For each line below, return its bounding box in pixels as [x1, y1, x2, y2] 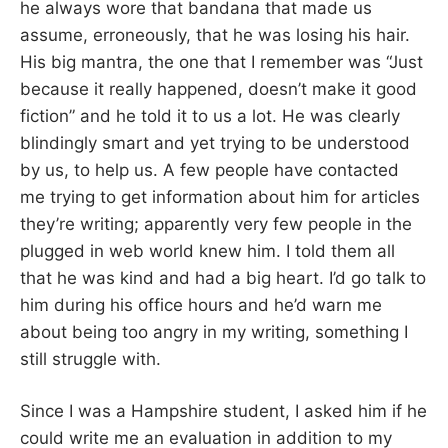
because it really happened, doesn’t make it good [20, 78, 417, 99]
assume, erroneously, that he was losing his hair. [20, 24, 410, 45]
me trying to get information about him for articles [20, 186, 420, 207]
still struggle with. [20, 348, 161, 369]
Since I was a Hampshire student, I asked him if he [20, 401, 427, 422]
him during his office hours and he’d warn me [20, 294, 382, 315]
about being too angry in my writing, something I [20, 321, 408, 342]
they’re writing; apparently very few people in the [20, 213, 412, 234]
